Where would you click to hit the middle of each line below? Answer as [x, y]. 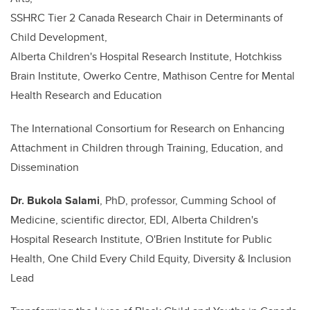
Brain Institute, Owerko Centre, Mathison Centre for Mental [153, 76]
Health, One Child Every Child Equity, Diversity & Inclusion [151, 259]
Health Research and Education [86, 95]
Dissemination [45, 167]
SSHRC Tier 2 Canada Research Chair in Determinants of [147, 18]
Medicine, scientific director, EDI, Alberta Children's [134, 220]
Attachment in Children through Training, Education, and [147, 148]
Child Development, [59, 37]
